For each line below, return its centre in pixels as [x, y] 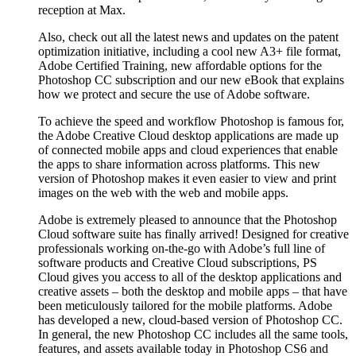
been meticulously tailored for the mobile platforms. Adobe [185, 305]
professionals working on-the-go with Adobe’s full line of [182, 248]
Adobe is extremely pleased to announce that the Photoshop [188, 219]
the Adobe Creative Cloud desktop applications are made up [188, 135]
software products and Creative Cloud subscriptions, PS [178, 262]
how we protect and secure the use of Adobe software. [174, 94]
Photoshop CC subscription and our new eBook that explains [191, 79]
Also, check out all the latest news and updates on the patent [188, 37]
